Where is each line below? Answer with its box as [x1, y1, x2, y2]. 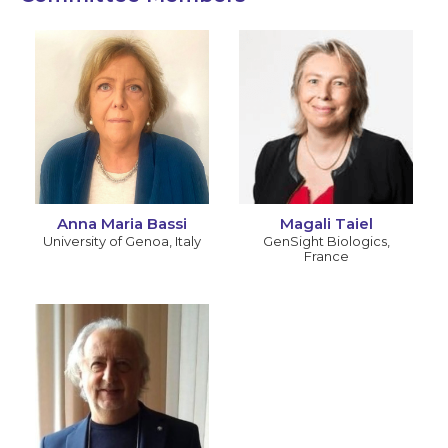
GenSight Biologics [262, 233, 387, 250]
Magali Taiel [279, 214, 373, 234]
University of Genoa [43, 233, 169, 250]
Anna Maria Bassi [57, 214, 187, 234]
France [303, 248, 349, 265]
